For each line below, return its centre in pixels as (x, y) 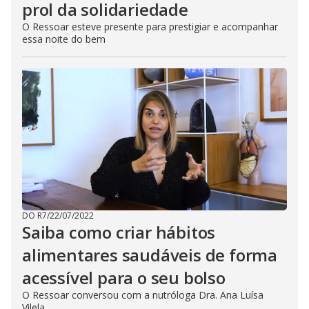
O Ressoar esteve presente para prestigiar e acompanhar (150, 27)
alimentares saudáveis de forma (150, 255)
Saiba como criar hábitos (119, 232)
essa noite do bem (64, 39)
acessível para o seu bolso (124, 278)
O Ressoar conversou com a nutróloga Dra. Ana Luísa (143, 295)
